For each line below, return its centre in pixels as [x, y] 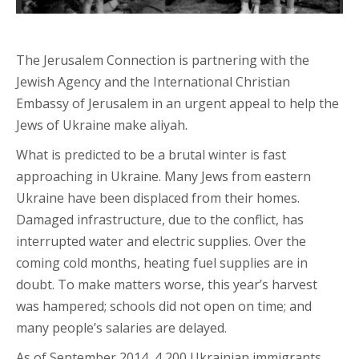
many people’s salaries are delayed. [121, 327]
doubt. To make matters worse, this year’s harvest [167, 284]
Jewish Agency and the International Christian [153, 81]
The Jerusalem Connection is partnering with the [163, 60]
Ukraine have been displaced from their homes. [158, 198]
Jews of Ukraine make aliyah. [102, 125]
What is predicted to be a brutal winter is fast [151, 154]
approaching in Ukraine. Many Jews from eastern [163, 176]
